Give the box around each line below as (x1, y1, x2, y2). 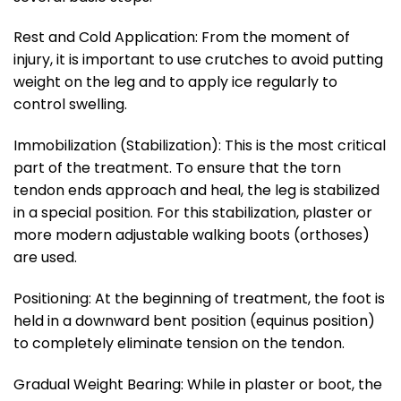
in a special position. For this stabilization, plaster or (13, 202, 372, 224)
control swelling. (13, 94, 127, 115)
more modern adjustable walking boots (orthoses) (13, 225, 370, 246)
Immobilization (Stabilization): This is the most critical (13, 135, 386, 157)
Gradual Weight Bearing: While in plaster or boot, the (13, 373, 382, 395)
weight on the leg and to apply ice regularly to (13, 72, 337, 93)
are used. (13, 247, 77, 269)
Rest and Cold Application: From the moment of (13, 27, 350, 48)
